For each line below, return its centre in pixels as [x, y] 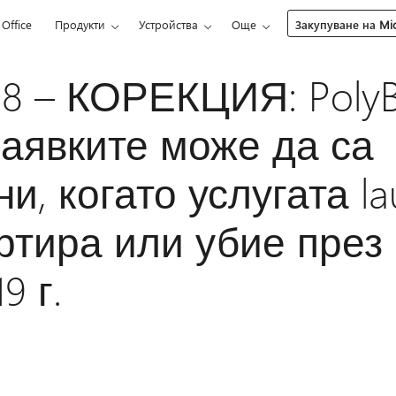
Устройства [169, 24]
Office [17, 24]
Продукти [80, 24]
